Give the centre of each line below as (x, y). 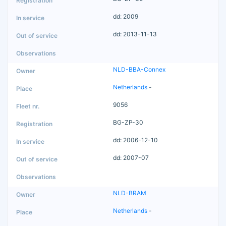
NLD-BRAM (130, 193)
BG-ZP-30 (128, 122)
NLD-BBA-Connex (139, 69)
